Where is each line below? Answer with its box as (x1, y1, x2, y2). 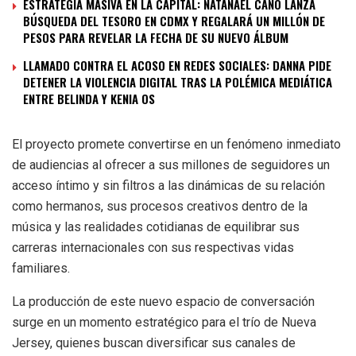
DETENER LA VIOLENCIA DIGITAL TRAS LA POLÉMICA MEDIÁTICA (23, 72, 332, 91)
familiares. (12, 260, 70, 276)
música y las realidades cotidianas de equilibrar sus (12, 219, 300, 234)
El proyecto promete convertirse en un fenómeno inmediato (12, 136, 341, 152)
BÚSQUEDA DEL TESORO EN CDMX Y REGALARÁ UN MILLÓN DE (23, 11, 325, 29)
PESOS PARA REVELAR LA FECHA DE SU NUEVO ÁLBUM (23, 28, 288, 46)
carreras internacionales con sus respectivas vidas (12, 239, 294, 255)
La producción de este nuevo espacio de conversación (12, 293, 315, 309)
